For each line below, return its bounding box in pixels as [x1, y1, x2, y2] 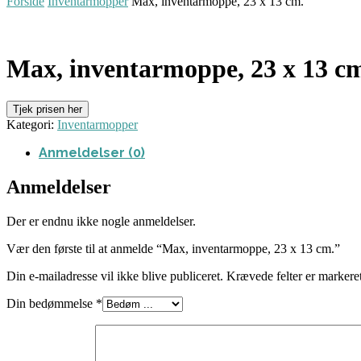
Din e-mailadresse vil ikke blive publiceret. [6, 268, 223, 283]
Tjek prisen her [13, 102, 82, 115]
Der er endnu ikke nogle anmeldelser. [6, 214, 196, 228]
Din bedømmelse [6, 296, 96, 310]
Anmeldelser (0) [39, 144, 145, 160]
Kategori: [6, 117, 57, 131]
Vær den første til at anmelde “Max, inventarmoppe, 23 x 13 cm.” [6, 241, 340, 255]
